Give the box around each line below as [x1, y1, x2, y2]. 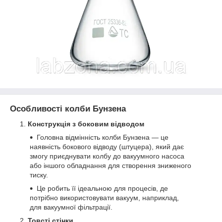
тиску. [30, 170, 48, 179]
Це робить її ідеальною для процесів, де [37, 184, 168, 192]
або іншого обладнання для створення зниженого [30, 161, 191, 169]
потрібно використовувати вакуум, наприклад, [30, 193, 179, 202]
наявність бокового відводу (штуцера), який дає [30, 142, 184, 151]
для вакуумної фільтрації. [30, 203, 112, 211]
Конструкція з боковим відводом [28, 119, 144, 128]
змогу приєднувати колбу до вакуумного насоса [30, 152, 184, 160]
